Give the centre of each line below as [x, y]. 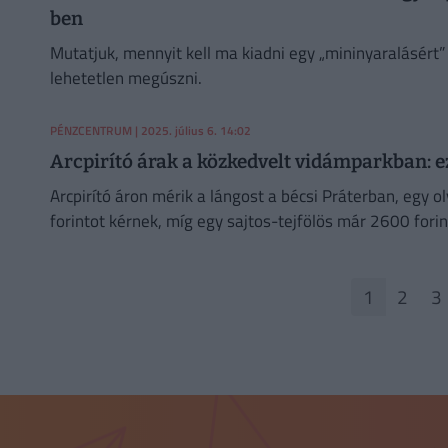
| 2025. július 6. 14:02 [191, 130]
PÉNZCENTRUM [90, 130]
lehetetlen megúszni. [125, 77]
